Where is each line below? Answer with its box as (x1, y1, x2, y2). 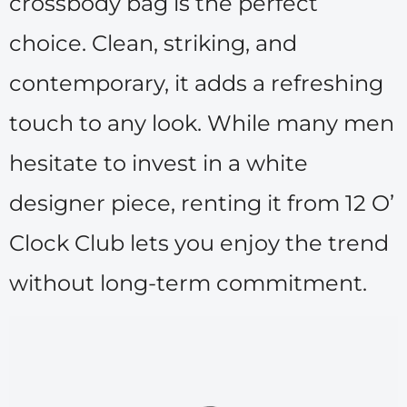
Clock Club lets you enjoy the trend (9, 229, 389, 256)
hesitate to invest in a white (9, 149, 308, 176)
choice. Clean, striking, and (9, 29, 297, 56)
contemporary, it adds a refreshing (9, 69, 383, 96)
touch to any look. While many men (9, 109, 394, 136)
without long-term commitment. (9, 269, 367, 296)
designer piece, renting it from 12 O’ (9, 189, 394, 216)
